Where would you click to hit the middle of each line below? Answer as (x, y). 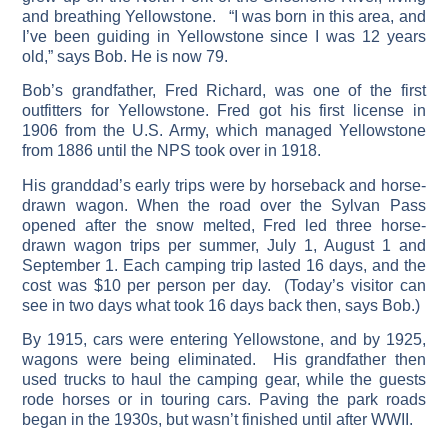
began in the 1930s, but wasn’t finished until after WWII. (218, 420)
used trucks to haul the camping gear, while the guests (224, 380)
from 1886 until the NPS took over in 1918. (172, 151)
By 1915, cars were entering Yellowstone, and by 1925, (224, 340)
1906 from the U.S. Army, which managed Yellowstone (224, 131)
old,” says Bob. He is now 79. (125, 56)
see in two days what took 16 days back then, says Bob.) (221, 305)
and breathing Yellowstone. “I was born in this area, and (224, 16)
